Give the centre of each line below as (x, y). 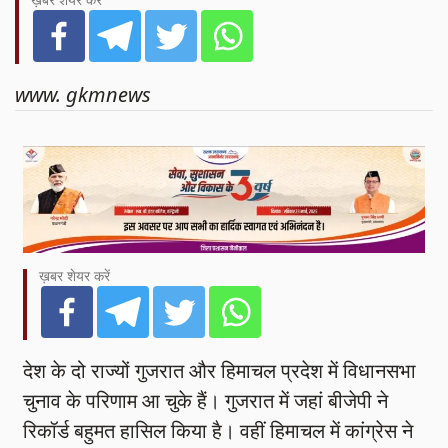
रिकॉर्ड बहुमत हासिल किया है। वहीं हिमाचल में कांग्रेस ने (218, 431)
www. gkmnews (83, 95)
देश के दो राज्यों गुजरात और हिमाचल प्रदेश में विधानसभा (220, 371)
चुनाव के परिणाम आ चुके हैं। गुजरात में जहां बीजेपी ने (206, 401)
